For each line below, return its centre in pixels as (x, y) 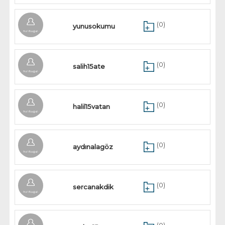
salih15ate (89, 66)
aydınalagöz (93, 147)
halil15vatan (92, 106)
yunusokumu (94, 26)
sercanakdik (93, 187)
